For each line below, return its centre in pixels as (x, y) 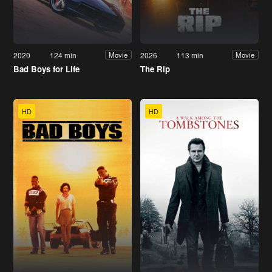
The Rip (155, 69)
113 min (190, 55)
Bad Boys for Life (46, 69)
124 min (63, 55)
